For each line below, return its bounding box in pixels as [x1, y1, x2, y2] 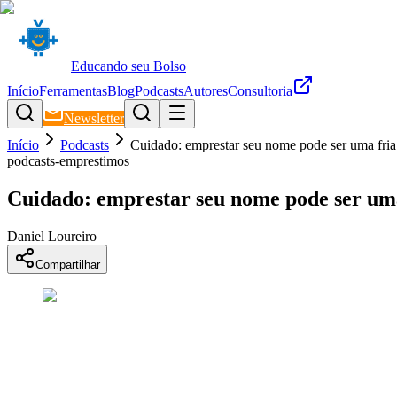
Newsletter [64, 111, 124, 126]
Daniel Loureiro [7, 228, 97, 244]
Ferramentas [39, 83, 107, 98]
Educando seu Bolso [71, 58, 186, 74]
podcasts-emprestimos [7, 153, 129, 168]
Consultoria [228, 83, 292, 98]
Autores [183, 83, 228, 98]
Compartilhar [35, 257, 100, 271]
